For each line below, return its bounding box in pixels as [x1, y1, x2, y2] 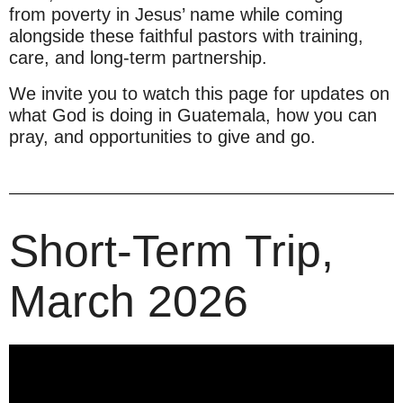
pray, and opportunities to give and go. [9, 127, 316, 147]
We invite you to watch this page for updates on [9, 84, 390, 103]
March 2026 [9, 276, 248, 327]
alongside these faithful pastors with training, [9, 26, 363, 46]
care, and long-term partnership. [9, 48, 267, 67]
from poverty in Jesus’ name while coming [9, 4, 343, 24]
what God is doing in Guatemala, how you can [9, 105, 377, 125]
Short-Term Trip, [9, 226, 334, 276]
